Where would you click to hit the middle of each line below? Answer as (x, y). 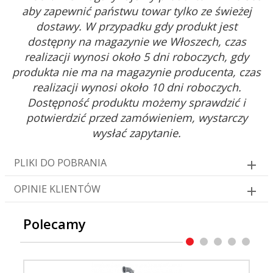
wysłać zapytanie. (136, 133)
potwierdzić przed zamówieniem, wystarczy (136, 118)
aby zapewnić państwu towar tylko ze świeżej (136, 11)
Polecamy (55, 224)
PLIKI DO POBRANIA (60, 163)
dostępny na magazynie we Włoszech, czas (136, 42)
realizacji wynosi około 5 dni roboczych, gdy (136, 57)
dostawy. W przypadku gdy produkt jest (136, 27)
